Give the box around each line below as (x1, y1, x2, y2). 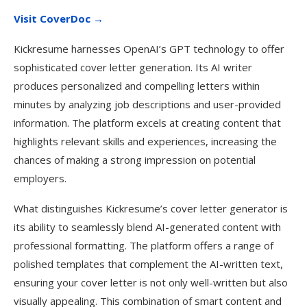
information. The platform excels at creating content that (14, 116, 281, 130)
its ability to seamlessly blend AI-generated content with (14, 220, 281, 234)
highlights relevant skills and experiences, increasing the (14, 134, 277, 148)
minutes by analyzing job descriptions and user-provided (14, 97, 281, 111)
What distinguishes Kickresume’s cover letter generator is (14, 201, 288, 215)
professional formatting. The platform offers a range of (14, 238, 273, 252)
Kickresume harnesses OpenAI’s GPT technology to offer (14, 42, 284, 56)
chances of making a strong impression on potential (14, 153, 256, 167)
